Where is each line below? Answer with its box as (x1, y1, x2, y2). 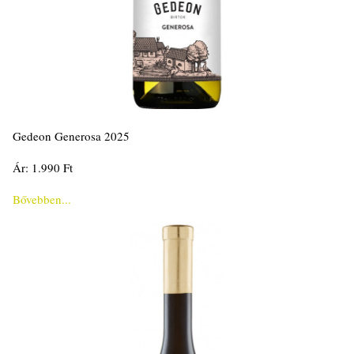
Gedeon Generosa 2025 (13, 128, 130, 145)
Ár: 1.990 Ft (13, 160, 73, 176)
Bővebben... (13, 191, 71, 208)
